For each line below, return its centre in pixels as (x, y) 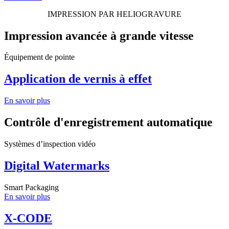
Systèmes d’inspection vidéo (50, 144)
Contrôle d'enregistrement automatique (108, 122)
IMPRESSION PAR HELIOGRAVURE (114, 14)
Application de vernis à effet (78, 79)
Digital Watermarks (57, 165)
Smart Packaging (31, 187)
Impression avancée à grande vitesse (99, 36)
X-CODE (28, 218)
